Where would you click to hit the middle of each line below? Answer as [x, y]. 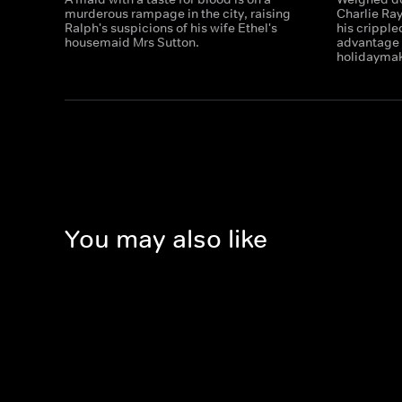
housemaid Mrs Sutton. [132, 42]
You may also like [166, 240]
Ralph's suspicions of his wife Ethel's [171, 28]
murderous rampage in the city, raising [178, 13]
